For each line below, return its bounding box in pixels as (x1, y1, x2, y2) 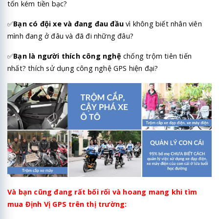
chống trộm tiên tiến (121, 51, 192, 61)
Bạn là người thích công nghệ (13, 51, 121, 61)
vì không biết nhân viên (124, 19, 202, 28)
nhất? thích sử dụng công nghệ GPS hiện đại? (7, 63, 158, 73)
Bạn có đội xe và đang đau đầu (13, 19, 124, 28)
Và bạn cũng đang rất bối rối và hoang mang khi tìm (7, 187, 197, 197)
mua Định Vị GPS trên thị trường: (7, 199, 127, 209)
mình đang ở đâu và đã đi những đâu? (7, 31, 136, 41)
